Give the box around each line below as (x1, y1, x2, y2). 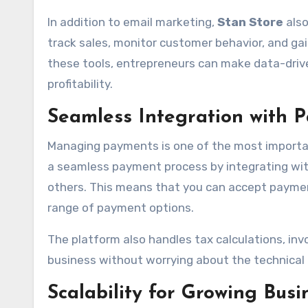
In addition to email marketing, (47, 15, 217, 29)
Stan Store (217, 15, 283, 29)
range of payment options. (47, 201, 194, 214)
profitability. (47, 77, 113, 91)
